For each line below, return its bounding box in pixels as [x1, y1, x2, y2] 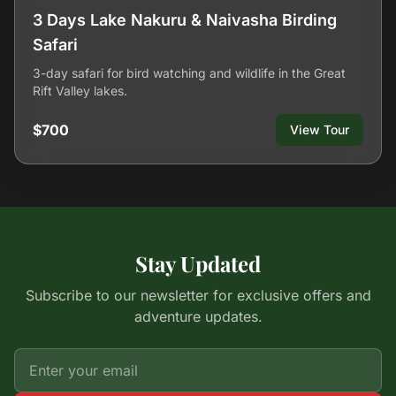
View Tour [290, 122, 349, 137]
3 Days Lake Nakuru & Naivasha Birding [33, 11, 337, 29]
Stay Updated [135, 249, 261, 278]
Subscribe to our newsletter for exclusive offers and [25, 286, 371, 304]
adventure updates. [133, 308, 263, 325]
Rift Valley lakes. [33, 83, 127, 98]
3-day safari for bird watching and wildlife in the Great [33, 65, 346, 80]
